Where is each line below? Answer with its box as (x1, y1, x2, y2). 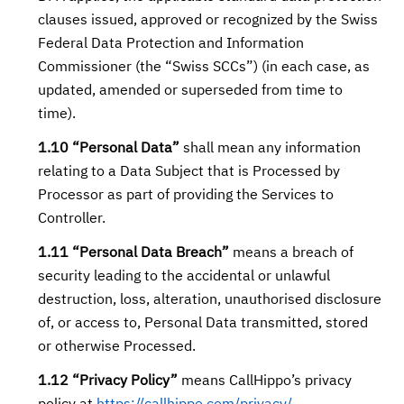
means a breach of (229, 246, 354, 261)
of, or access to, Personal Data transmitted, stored (38, 317, 369, 331)
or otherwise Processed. (38, 340, 197, 354)
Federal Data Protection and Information (38, 37, 305, 51)
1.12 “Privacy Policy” (38, 374, 179, 389)
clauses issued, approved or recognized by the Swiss (38, 14, 379, 28)
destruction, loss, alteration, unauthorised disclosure (38, 293, 382, 308)
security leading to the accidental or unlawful (38, 270, 331, 284)
